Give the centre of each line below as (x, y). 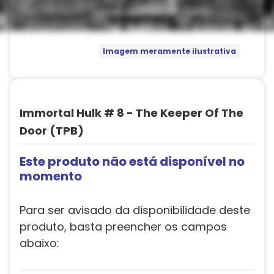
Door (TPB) (52, 131)
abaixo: (39, 243)
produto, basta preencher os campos (123, 227)
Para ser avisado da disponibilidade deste (135, 210)
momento (51, 176)
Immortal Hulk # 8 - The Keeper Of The (131, 113)
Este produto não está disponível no (132, 161)
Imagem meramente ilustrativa (169, 51)
